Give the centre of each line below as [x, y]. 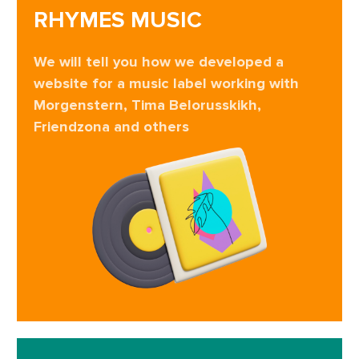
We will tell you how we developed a [159, 62]
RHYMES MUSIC [118, 20]
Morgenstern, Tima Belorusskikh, [147, 105]
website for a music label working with [166, 84]
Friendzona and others [111, 127]
